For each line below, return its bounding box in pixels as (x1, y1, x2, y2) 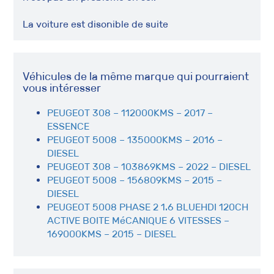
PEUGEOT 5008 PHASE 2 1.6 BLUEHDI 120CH (47, 201, 249, 213)
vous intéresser (23, 81, 102, 95)
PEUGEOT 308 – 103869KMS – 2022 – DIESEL (47, 161, 251, 172)
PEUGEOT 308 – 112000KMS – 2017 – (47, 107, 213, 119)
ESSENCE (47, 120, 90, 132)
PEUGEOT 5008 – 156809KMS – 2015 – (47, 174, 223, 186)
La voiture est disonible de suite (23, 18, 169, 30)
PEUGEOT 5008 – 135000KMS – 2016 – (47, 134, 223, 146)
